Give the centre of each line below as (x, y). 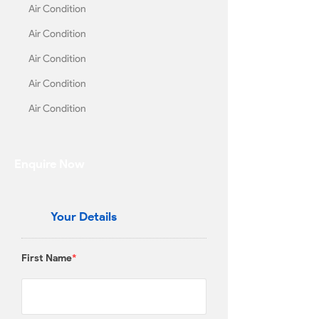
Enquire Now (49, 164)
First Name (47, 258)
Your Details (84, 216)
